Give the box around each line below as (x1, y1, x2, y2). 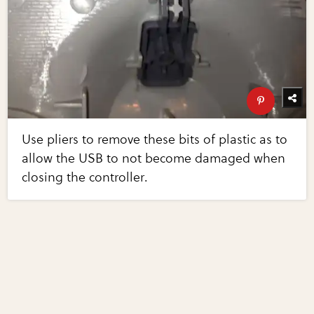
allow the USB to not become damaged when (22, 151, 286, 167)
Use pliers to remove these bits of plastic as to (22, 132, 288, 148)
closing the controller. (22, 170, 149, 186)
